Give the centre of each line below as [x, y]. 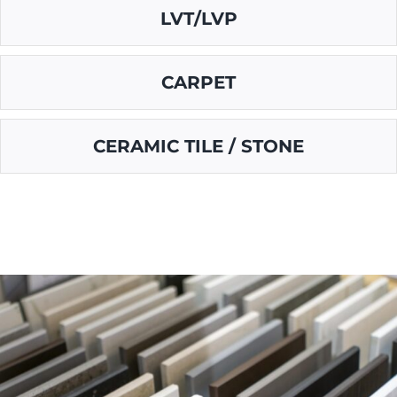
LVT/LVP [198, 19]
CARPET [198, 82]
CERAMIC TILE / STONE [198, 146]
